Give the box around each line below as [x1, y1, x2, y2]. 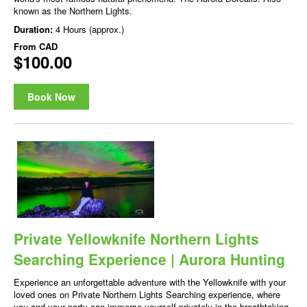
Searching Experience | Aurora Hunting [14, 249, 285, 270]
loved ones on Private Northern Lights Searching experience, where [14, 288, 280, 302]
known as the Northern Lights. [14, 3, 132, 17]
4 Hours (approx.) [56, 22, 124, 36]
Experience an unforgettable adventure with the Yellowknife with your [14, 275, 286, 289]
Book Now [27, 89, 75, 103]
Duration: [14, 22, 56, 36]
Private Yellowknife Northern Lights [14, 228, 259, 249]
